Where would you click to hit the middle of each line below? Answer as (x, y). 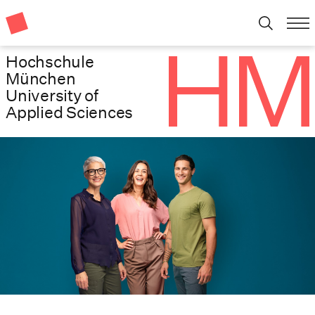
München (41, 78)
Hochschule (50, 61)
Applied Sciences (70, 112)
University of (52, 95)
